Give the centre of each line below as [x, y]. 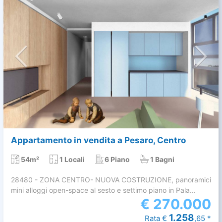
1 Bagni [163, 159]
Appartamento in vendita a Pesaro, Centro [98, 140]
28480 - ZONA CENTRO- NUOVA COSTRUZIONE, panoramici [111, 179]
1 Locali [72, 159]
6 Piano [117, 159]
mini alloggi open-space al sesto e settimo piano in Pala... [103, 190]
